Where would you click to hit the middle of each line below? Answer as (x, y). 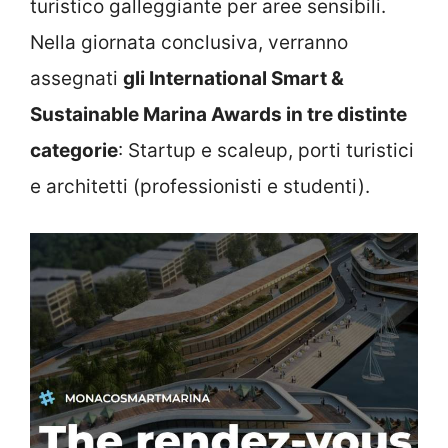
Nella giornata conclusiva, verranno (189, 42)
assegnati (76, 78)
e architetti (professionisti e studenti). (200, 186)
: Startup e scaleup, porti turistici (266, 150)
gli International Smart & (233, 78)
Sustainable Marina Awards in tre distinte (218, 114)
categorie (74, 150)
